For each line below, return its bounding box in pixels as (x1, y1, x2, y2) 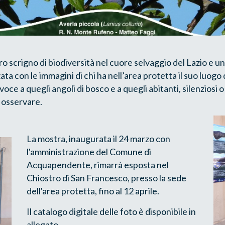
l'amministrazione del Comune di (27, 146, 151, 157)
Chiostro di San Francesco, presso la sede (27, 172, 186, 183)
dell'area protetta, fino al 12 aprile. (27, 185, 161, 196)
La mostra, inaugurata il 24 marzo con (27, 133, 170, 144)
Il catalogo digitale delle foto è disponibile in (27, 205, 196, 217)
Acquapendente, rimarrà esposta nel (27, 159, 169, 170)
